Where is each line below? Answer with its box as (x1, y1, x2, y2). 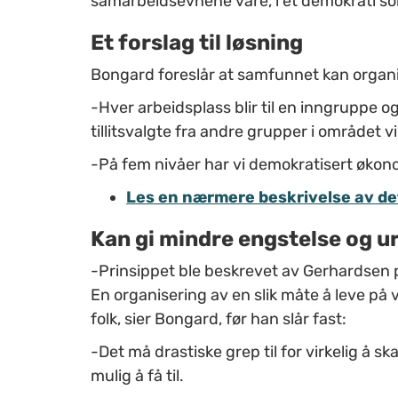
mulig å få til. (91, 365, 184, 386)
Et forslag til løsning (91, 29, 303, 55)
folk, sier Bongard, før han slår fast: (91, 308, 346, 329)
